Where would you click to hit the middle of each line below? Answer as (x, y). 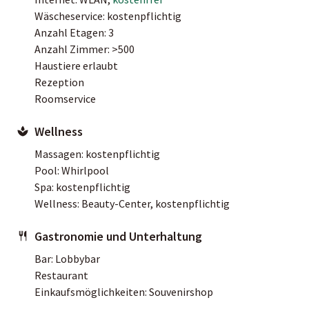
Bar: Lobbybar (67, 258)
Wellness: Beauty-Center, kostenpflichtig (132, 203)
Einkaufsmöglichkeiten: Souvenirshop (124, 291)
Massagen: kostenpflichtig (97, 153)
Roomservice (65, 98)
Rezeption (59, 82)
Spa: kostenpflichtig (82, 187)
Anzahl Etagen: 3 (74, 32)
